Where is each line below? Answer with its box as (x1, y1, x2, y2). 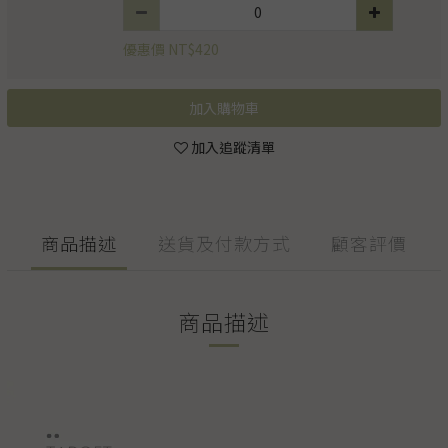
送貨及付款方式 (157, 230, 291, 256)
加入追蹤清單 (190, 137, 275, 157)
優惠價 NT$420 (123, 39, 219, 59)
